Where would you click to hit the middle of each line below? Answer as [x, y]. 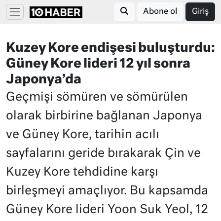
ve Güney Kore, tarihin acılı [83, 135]
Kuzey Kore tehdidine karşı [82, 172]
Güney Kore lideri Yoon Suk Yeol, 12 [107, 210]
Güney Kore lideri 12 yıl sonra [98, 64]
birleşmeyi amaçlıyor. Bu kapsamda [107, 191]
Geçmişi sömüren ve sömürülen [97, 97]
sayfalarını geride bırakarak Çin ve [103, 153]
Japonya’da [44, 80]
